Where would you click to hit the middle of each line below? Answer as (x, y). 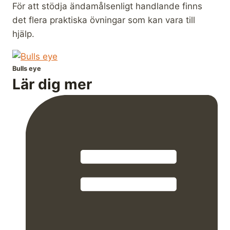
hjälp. (23, 34)
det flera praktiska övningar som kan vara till (104, 20)
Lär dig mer (52, 84)
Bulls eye (27, 68)
